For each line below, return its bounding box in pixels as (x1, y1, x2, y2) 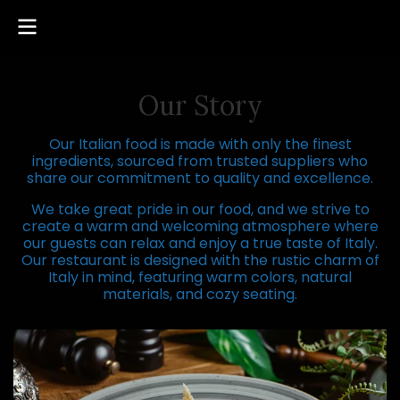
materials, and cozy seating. (103, 284, 297, 304)
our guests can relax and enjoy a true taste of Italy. (22, 233, 378, 254)
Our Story (137, 88, 262, 122)
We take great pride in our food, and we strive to (30, 199, 370, 220)
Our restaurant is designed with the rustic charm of (21, 250, 379, 271)
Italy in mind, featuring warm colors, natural (48, 267, 352, 287)
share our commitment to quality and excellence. (27, 168, 373, 188)
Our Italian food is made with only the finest (48, 134, 352, 154)
